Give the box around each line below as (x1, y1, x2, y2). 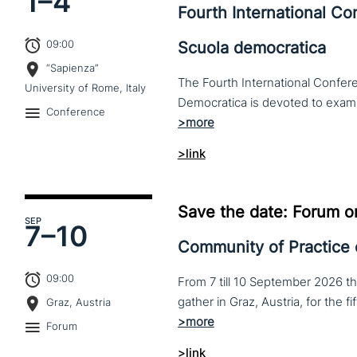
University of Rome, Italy (25, 81, 147, 95)
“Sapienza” (46, 61, 100, 75)
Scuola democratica (177, 38, 326, 57)
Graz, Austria (46, 296, 112, 309)
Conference (46, 105, 106, 119)
